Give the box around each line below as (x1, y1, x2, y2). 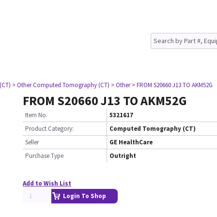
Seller (25, 138, 39, 146)
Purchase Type (25, 152, 63, 160)
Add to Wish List (23, 179, 71, 187)
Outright (109, 152, 136, 160)
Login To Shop (63, 192, 106, 200)
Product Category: (25, 124, 74, 133)
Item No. (25, 111, 47, 119)
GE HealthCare (109, 138, 153, 146)
